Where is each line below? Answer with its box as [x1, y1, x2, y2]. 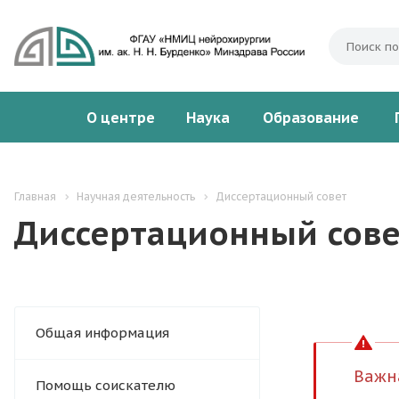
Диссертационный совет [216, 190, 346, 203]
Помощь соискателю [36, 377, 175, 395]
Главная [14, 190, 56, 203]
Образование [263, 109, 359, 126]
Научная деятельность [77, 190, 195, 203]
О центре [85, 109, 155, 126]
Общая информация [36, 324, 169, 342]
